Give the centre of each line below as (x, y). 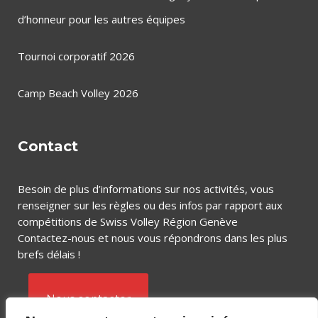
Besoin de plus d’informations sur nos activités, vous (146, 189)
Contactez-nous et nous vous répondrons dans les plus (153, 238)
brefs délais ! (49, 254)
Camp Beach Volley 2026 (78, 93)
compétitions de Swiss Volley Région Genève (128, 221)
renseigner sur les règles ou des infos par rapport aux (150, 205)
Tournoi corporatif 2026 (76, 56)
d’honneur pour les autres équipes (102, 19)
